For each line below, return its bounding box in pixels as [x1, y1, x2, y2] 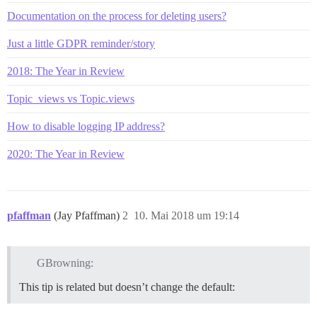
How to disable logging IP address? [7, 120, 165, 132]
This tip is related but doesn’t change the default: [19, 280, 235, 293]
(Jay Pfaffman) [54, 209, 122, 221]
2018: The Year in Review [7, 64, 125, 77]
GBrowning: [36, 256, 93, 269]
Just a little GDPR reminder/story [7, 37, 155, 50]
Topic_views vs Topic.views [7, 92, 134, 105]
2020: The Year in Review [7, 147, 125, 160]
